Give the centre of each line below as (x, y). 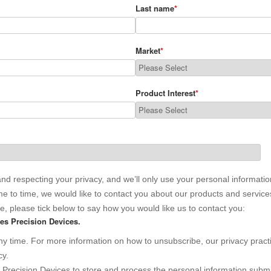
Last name (155, 8)
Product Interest (165, 93)
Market (148, 51)
